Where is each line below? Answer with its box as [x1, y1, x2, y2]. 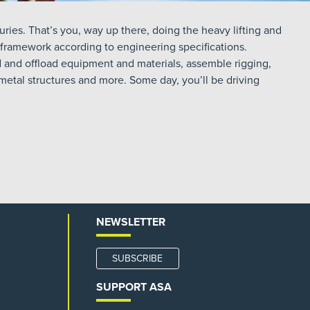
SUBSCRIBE [112, 253, 163, 264]
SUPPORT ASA [95, 280, 172, 294]
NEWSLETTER [95, 215, 165, 229]
